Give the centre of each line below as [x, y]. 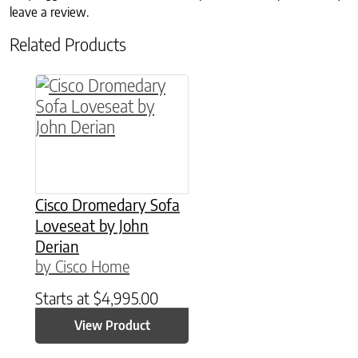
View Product [112, 326]
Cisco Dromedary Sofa [107, 204]
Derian [57, 245]
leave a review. [49, 12]
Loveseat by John [92, 225]
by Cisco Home [82, 265]
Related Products [68, 44]
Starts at [64, 297]
